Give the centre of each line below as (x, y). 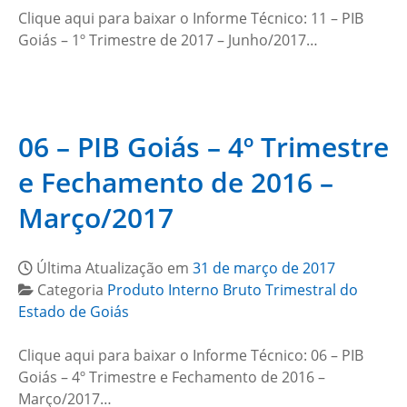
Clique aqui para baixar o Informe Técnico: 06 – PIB (191, 355)
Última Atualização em (114, 268)
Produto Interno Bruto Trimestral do (233, 290)
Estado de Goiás (74, 312)
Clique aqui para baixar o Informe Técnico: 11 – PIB (191, 18)
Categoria (72, 290)
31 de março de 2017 (264, 268)
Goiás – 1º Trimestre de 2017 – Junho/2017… (168, 40)
